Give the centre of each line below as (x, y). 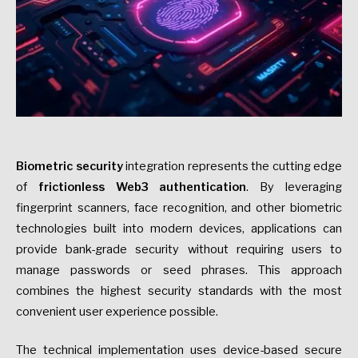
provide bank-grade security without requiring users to (179, 250)
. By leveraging (294, 187)
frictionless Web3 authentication (142, 187)
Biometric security (70, 167)
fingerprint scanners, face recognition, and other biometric (179, 208)
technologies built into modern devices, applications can (179, 229)
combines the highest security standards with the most (179, 291)
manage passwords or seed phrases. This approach (179, 270)
